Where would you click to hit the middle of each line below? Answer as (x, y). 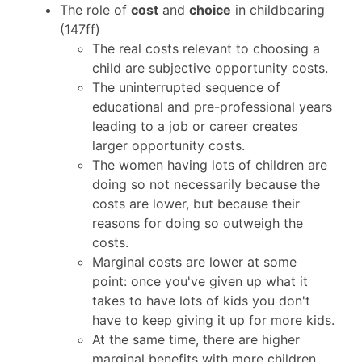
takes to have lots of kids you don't (201, 301)
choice (210, 10)
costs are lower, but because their (196, 204)
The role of (95, 10)
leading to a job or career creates (194, 126)
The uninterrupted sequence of (186, 88)
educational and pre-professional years (212, 107)
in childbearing (278, 10)
